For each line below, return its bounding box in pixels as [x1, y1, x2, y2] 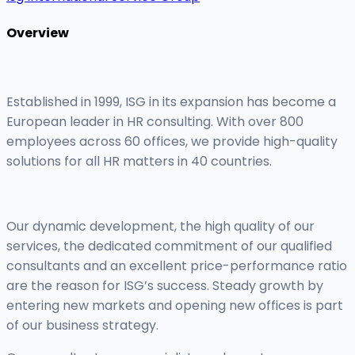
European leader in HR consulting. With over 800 [6, 113, 303, 132]
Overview [6, 23, 69, 42]
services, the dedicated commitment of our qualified [6, 237, 332, 256]
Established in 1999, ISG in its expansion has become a [6, 93, 336, 112]
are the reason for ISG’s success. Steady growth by [6, 277, 323, 296]
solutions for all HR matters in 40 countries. [6, 152, 272, 171]
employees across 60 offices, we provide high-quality [6, 132, 338, 151]
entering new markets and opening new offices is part [6, 296, 343, 315]
